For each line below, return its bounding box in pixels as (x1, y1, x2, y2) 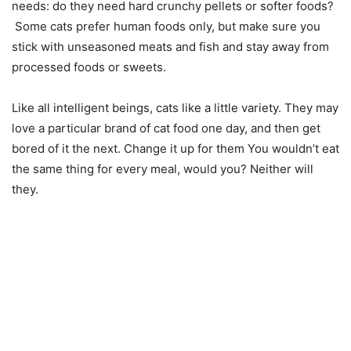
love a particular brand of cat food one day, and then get (12, 121, 320, 136)
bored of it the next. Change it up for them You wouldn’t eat (12, 141, 339, 156)
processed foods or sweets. (12, 60, 166, 74)
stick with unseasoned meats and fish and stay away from (12, 39, 329, 54)
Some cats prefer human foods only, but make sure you (12, 19, 320, 34)
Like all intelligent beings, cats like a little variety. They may (12, 100, 338, 115)
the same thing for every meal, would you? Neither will (12, 161, 313, 176)
